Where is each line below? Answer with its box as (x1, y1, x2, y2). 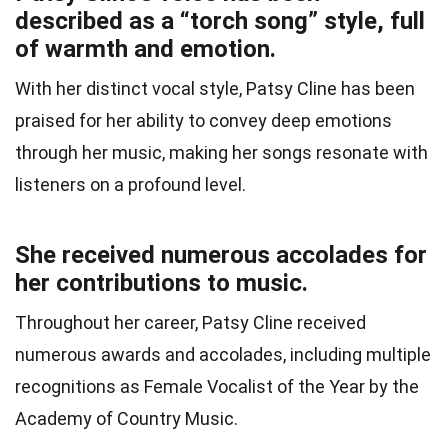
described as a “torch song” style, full (15, 7, 425, 36)
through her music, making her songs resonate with (15, 142, 428, 164)
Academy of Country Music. (15, 408, 238, 430)
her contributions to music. (15, 269, 308, 298)
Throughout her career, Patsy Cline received (15, 312, 366, 334)
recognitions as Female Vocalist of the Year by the (15, 376, 419, 398)
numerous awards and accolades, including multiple (15, 344, 431, 366)
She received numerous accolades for (15, 241, 427, 270)
